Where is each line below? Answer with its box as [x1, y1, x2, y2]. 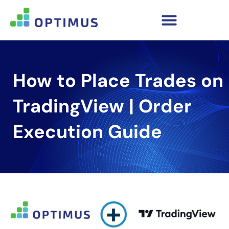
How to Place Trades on [13, 68, 223, 93]
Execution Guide [13, 120, 162, 144]
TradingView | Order [13, 94, 192, 119]
